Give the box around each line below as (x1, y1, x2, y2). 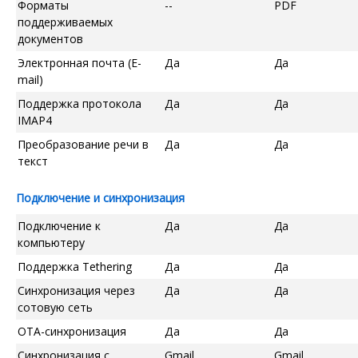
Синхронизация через (18, 282, 135, 298)
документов (18, 30, 83, 46)
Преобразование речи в (18, 136, 149, 152)
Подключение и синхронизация (16, 189, 185, 205)
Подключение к (18, 217, 101, 233)
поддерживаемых (18, 14, 113, 30)
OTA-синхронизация (18, 323, 126, 339)
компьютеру (18, 234, 85, 250)
